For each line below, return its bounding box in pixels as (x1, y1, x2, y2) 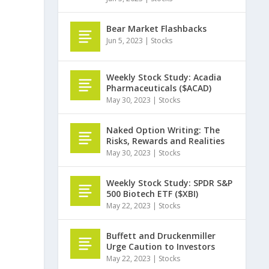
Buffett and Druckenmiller (106, 229, 216, 241)
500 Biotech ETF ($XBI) (106, 187, 199, 199)
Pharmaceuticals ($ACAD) (106, 82, 212, 94)
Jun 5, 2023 (106, 35, 144, 46)
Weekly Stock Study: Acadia (106, 71, 222, 83)
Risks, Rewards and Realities (106, 134, 225, 147)
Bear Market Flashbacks (106, 22, 207, 34)
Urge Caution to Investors (106, 240, 216, 252)
